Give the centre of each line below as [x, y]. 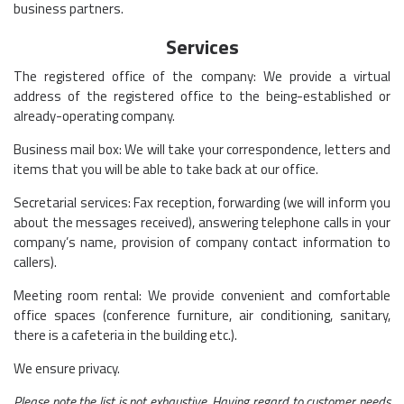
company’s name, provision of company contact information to [202, 242]
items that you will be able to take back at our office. [166, 169]
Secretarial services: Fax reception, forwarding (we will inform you [202, 202]
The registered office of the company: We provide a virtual [202, 76]
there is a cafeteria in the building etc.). [125, 335]
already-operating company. [94, 115]
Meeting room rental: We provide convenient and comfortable [202, 295]
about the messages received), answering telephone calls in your [202, 222]
